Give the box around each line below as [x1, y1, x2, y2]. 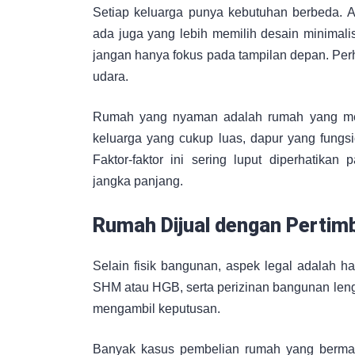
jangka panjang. [93, 174, 183, 189]
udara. [93, 70, 128, 84]
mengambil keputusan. [93, 302, 220, 316]
